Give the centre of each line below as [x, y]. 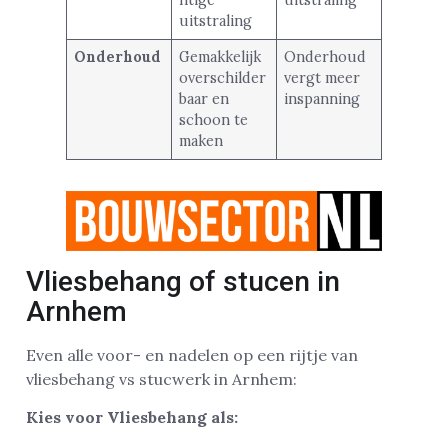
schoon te [214, 119]
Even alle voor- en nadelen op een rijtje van [192, 354]
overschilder [223, 77]
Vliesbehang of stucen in [183, 281]
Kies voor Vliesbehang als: [132, 417]
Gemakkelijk [220, 56]
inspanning [322, 98]
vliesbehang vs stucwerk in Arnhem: [161, 378]
